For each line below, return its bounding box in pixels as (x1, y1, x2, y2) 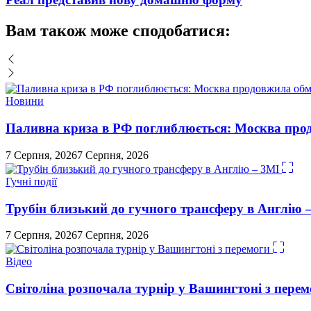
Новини (6, 95, 44, 108)
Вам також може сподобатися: (6, 21, 230, 40)
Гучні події (6, 175, 57, 187)
